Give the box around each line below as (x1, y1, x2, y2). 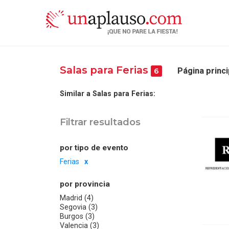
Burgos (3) (60, 212, 95, 221)
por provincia (60, 179, 110, 189)
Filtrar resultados (60, 116, 141, 128)
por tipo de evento (60, 143, 128, 153)
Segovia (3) (60, 203, 98, 212)
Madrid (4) (60, 194, 94, 202)
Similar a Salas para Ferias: (60, 89, 155, 98)
